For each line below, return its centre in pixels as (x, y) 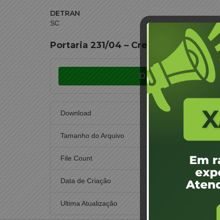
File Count (76, 158)
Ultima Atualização (89, 203)
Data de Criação (86, 181)
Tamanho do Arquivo (92, 136)
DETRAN (65, 13)
